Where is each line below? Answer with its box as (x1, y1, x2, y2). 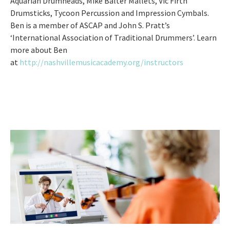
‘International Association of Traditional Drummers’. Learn (10, 32, 217, 43)
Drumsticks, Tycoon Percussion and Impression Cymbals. (10, 8, 210, 18)
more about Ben (10, 45, 67, 55)
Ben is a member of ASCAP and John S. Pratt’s (10, 20, 170, 31)
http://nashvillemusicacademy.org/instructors (20, 57, 183, 68)
